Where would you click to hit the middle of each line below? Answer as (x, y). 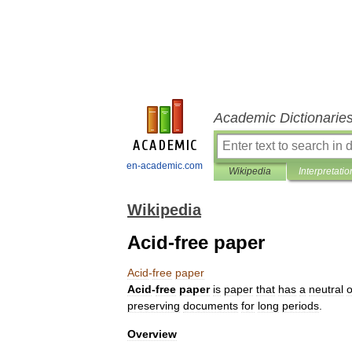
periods (301, 306)
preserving (154, 306)
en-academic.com (165, 166)
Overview (152, 334)
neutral (326, 289)
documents (211, 306)
